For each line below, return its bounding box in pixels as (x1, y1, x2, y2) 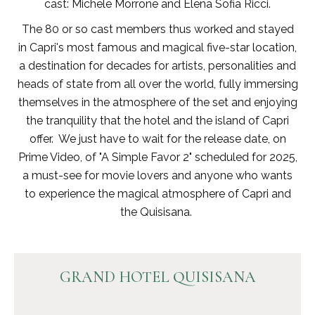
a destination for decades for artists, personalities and (19, 58, 296, 72)
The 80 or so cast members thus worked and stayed (21, 22, 294, 36)
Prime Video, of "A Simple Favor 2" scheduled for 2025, (18, 150, 297, 164)
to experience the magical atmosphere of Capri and (24, 186, 291, 200)
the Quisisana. (120, 205, 195, 219)
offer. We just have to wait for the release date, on (29, 131, 286, 146)
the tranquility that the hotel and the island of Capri (26, 113, 289, 127)
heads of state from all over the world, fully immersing (17, 77, 298, 91)
